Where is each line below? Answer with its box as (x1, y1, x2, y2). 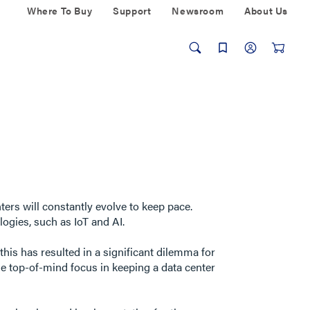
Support (113, 3, 152, 17)
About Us (244, 3, 288, 17)
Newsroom (172, 3, 224, 17)
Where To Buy (26, 3, 93, 17)
